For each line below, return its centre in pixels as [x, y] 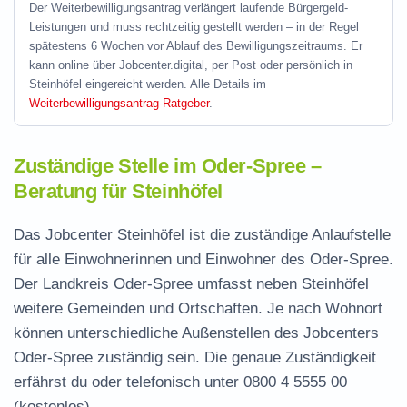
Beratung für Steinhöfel [118, 191]
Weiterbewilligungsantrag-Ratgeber [119, 103]
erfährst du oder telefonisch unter [129, 382]
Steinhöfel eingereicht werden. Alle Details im [148, 84]
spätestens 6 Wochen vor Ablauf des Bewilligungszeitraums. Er [196, 46]
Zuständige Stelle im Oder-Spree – [168, 166]
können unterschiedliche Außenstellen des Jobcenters [196, 333]
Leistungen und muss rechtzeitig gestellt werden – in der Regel [194, 27]
